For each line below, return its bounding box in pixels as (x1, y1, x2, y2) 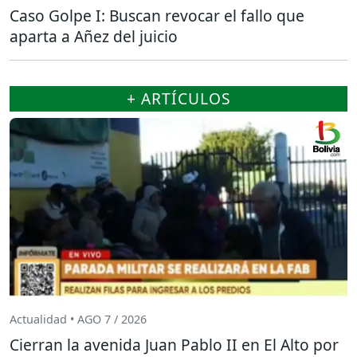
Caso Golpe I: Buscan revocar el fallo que (10, 4, 304, 26)
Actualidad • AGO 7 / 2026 (10, 312, 147, 328)
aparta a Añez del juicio (10, 25, 178, 47)
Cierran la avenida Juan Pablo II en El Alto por (10, 333, 339, 355)
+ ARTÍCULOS (126, 87, 231, 109)
